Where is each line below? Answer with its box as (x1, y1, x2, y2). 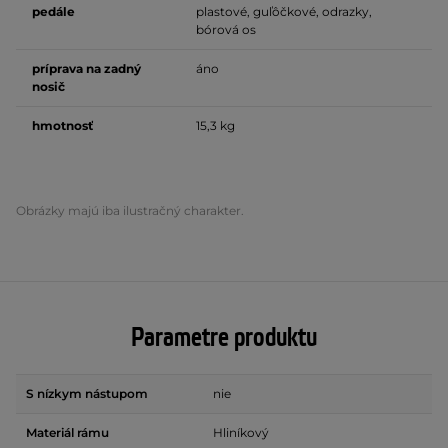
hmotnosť (32, 118, 93, 133)
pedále (32, 4, 75, 19)
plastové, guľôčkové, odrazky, (196, 4, 372, 19)
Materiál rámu (26, 425, 109, 440)
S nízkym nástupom (26, 386, 148, 401)
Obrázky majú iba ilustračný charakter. (16, 203, 244, 218)
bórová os (196, 22, 256, 37)
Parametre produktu (131, 321, 317, 355)
